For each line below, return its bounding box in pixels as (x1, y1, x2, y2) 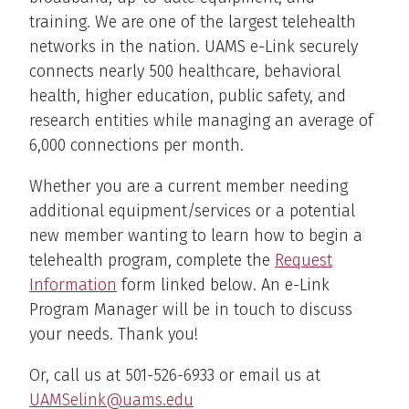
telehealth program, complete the (29, 249, 275, 270)
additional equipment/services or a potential (29, 200, 355, 221)
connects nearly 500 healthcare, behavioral (29, 60, 341, 81)
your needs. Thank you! (29, 323, 198, 344)
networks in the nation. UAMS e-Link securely (29, 36, 358, 57)
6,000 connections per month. (29, 134, 244, 155)
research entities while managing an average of (29, 110, 373, 131)
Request (275, 249, 332, 270)
